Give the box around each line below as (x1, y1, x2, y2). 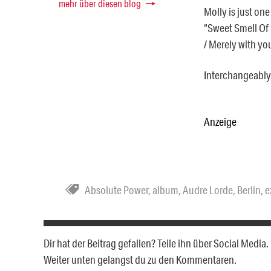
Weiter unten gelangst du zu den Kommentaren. (44, 252, 237, 266)
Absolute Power (85, 183, 148, 197)
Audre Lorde (183, 183, 233, 197)
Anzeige (204, 114, 237, 128)
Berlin (237, 183, 261, 197)
